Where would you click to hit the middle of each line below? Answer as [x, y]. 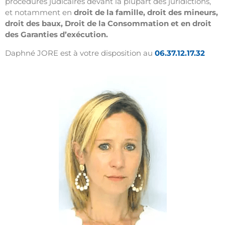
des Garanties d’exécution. [57, 35]
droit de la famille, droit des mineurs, [146, 13]
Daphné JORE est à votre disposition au [80, 53]
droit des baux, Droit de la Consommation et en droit [108, 24]
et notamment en [39, 13]
